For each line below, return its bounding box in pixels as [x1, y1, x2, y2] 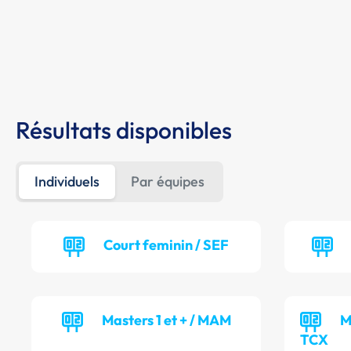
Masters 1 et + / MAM [101, 311, 231, 330]
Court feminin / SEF [103, 236, 230, 255]
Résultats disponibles [16, 115, 232, 146]
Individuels [34, 172, 100, 191]
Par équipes [131, 172, 204, 191]
